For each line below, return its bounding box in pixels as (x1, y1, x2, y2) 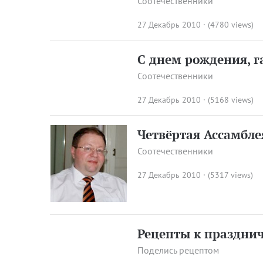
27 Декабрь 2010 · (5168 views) (137, 95, 254, 105)
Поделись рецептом (137, 244, 220, 256)
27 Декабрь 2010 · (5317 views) (137, 170, 254, 180)
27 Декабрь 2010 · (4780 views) (137, 19, 254, 30)
